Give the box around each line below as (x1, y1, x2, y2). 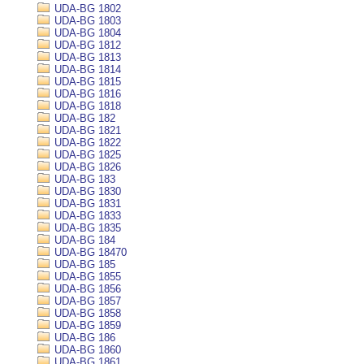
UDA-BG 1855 (51, 271, 121, 283)
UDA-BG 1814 (51, 63, 121, 76)
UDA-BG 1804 (51, 27, 121, 39)
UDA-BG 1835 (51, 222, 121, 234)
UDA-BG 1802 (51, 2, 121, 15)
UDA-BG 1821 (51, 124, 121, 136)
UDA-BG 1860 (51, 344, 121, 356)
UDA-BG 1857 (51, 295, 121, 307)
